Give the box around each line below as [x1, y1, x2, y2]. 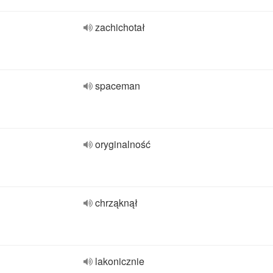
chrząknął [95, 196, 138, 210]
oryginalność [95, 137, 151, 151]
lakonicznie [95, 254, 144, 268]
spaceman [95, 79, 140, 93]
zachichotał [95, 20, 145, 34]
